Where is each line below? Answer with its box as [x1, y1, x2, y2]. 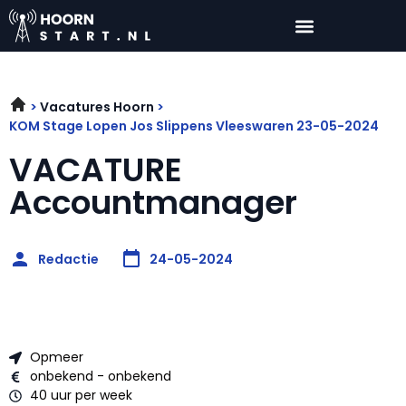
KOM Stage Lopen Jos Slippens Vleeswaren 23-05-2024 [9, 117, 379, 136]
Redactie [38, 249, 99, 268]
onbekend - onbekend [29, 367, 171, 386]
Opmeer [29, 348, 83, 367]
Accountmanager [9, 179, 297, 227]
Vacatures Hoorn [40, 98, 154, 117]
